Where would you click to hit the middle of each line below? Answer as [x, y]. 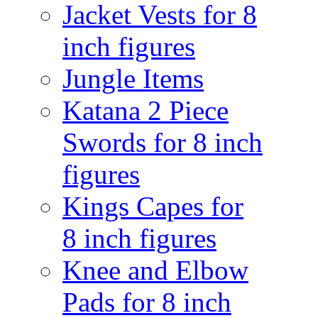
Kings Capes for [153, 206]
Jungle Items [133, 78]
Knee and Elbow [155, 270]
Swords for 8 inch [163, 142]
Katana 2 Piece [146, 110]
